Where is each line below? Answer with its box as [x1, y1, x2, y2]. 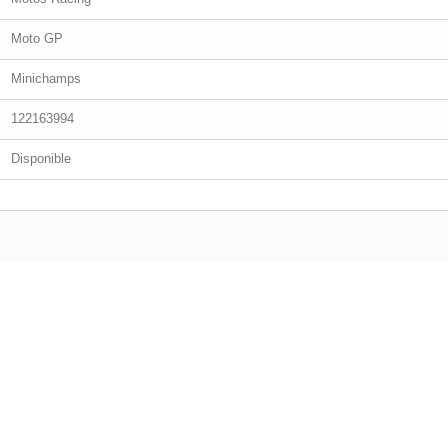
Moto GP [11, 31, 63, 46]
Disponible [11, 151, 71, 166]
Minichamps [11, 71, 81, 86]
